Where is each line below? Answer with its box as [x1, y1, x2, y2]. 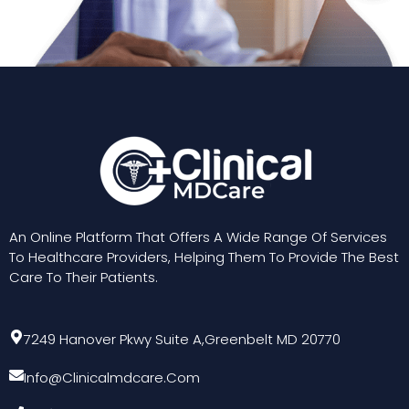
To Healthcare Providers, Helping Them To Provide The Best [9, 247, 399, 267]
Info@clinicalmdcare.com [24, 368, 200, 388]
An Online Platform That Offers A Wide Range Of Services [9, 227, 387, 247]
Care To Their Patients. [9, 267, 158, 288]
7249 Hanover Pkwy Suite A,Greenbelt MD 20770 [24, 330, 341, 350]
